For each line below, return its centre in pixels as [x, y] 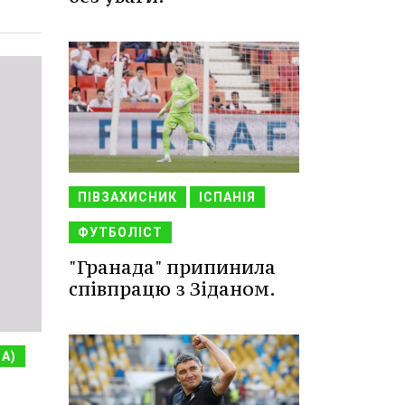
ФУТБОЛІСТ [120, 233]
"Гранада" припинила [172, 268]
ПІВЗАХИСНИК [127, 198]
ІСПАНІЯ [227, 198]
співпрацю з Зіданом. [172, 289]
